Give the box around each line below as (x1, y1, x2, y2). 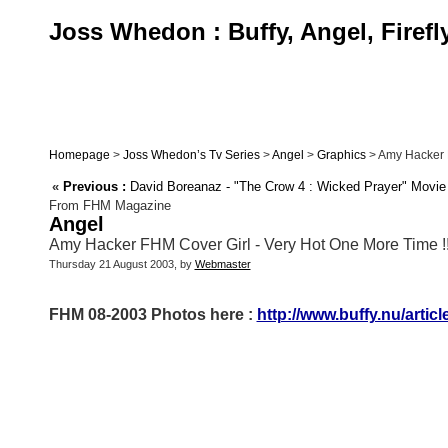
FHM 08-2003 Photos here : (48, 306, 257, 324)
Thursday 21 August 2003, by (48, 258, 195, 271)
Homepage (48, 148, 110, 162)
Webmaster (194, 258, 251, 271)
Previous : (62, 179, 126, 195)
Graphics (316, 148, 366, 162)
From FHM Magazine (48, 198, 171, 214)
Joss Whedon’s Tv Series (122, 148, 260, 162)
